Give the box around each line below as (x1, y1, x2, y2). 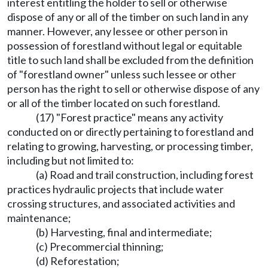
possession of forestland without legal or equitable (7, 39, 242, 52)
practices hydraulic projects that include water (7, 182, 224, 196)
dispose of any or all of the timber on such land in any (7, 10, 248, 23)
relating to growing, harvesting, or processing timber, (7, 139, 253, 153)
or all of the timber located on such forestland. (7, 96, 220, 109)
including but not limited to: (7, 154, 134, 167)
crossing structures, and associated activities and (7, 197, 235, 210)
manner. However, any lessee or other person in (7, 25, 228, 38)
